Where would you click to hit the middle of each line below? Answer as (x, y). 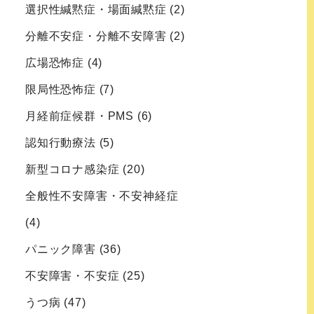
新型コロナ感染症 (73, 170)
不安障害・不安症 (73, 276)
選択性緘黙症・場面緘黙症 (96, 10)
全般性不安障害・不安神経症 (102, 196)
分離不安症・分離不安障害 (96, 36)
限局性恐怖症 (61, 90)
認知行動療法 (61, 143)
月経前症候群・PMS (80, 116)
